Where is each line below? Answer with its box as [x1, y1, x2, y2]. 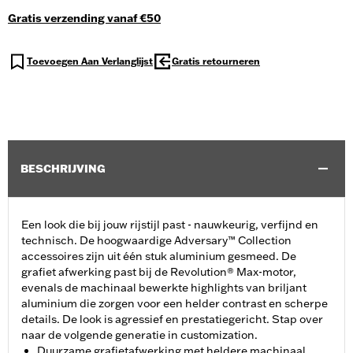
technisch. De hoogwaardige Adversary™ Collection [21, 233, 292, 248]
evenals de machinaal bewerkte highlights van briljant [21, 281, 307, 295]
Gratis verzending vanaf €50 [8, 11, 161, 26]
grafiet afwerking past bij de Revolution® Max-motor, [21, 265, 296, 280]
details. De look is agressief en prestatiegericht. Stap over [21, 312, 323, 327]
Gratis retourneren [172, 55, 260, 68]
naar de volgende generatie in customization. [21, 328, 258, 343]
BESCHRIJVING [20, 162, 106, 176]
